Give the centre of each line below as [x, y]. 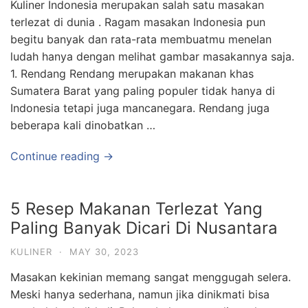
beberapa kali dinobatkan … [83, 125]
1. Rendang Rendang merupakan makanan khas [132, 74]
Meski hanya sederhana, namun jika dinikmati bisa [140, 294]
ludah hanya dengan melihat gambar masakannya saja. [152, 56]
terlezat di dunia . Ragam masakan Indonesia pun [138, 22]
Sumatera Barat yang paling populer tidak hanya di [143, 91]
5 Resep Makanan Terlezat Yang [136, 209]
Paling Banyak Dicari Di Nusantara [144, 228]
